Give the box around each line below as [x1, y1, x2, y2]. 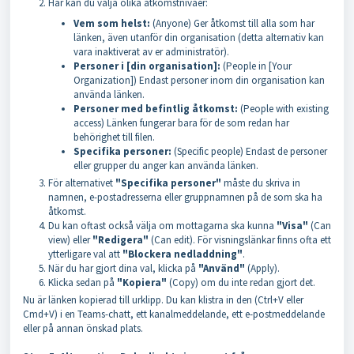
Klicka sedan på [48, 276, 117, 289]
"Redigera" [92, 233, 149, 247]
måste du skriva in [221, 176, 300, 190]
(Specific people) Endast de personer [171, 145, 327, 158]
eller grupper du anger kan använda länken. [73, 159, 258, 172]
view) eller [48, 233, 92, 247]
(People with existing [238, 102, 329, 115]
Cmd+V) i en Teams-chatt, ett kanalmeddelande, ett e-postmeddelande [23, 307, 325, 321]
